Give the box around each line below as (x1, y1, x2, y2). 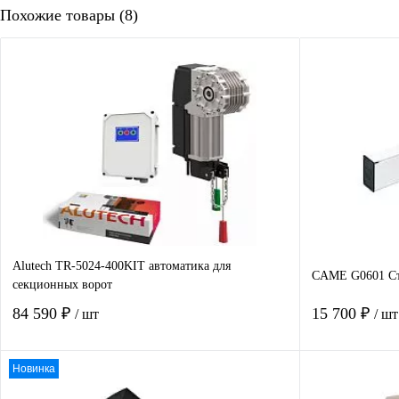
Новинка (12, 362, 55, 376)
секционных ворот (12, 278, 112, 292)
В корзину (128, 379, 194, 395)
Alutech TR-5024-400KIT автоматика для (12, 259, 231, 273)
